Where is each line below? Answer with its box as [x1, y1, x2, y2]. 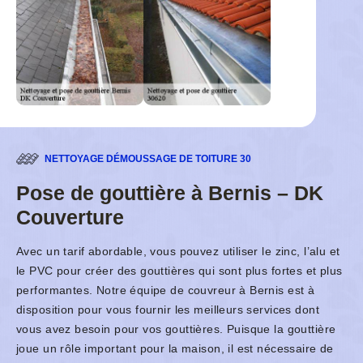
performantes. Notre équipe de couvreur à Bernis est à [16, 284, 315, 297]
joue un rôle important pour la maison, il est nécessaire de [16, 342, 334, 356]
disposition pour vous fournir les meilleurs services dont [16, 303, 319, 317]
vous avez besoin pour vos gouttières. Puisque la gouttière [16, 322, 336, 336]
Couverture [16, 206, 124, 229]
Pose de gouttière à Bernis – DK [16, 181, 323, 205]
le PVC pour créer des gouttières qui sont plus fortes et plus [16, 264, 343, 278]
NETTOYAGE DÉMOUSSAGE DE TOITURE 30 [45, 153, 251, 165]
